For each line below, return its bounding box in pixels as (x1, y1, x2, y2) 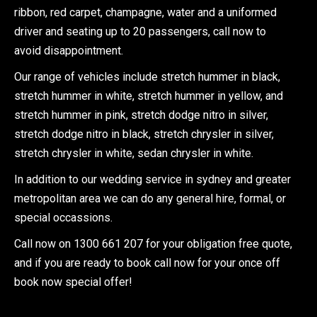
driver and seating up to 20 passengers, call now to (14, 25, 266, 38)
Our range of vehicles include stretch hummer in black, (14, 70, 280, 83)
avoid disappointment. (14, 44, 123, 57)
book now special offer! (14, 275, 132, 289)
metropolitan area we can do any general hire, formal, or (14, 192, 286, 205)
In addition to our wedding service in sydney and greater (14, 173, 291, 186)
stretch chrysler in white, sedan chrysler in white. (14, 146, 253, 160)
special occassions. (14, 211, 113, 224)
